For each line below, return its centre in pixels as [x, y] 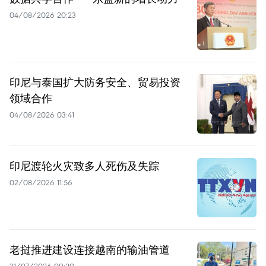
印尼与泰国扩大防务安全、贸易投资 [95, 82]
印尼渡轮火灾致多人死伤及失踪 [84, 166]
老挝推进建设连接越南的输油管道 [90, 250]
